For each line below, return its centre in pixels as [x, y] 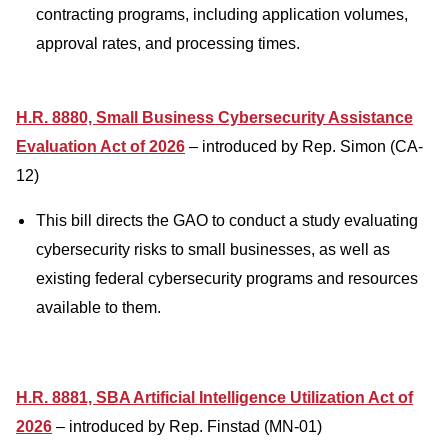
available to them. [98, 307]
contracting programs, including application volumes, [222, 14]
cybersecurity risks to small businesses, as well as [213, 249]
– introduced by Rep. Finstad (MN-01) [187, 426]
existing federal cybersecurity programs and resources [227, 278]
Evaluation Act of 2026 [100, 146]
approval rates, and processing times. [168, 43]
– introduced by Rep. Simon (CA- [304, 146]
